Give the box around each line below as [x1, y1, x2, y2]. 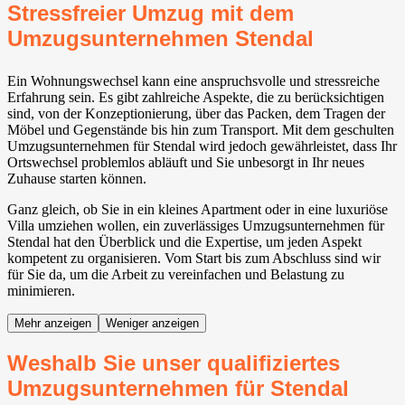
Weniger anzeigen [106, 316, 199, 331]
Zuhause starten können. [7, 171, 146, 187]
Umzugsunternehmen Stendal [7, 26, 314, 52]
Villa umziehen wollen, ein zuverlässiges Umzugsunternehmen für [7, 218, 384, 234]
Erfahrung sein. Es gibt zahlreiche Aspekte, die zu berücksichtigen [7, 89, 384, 106]
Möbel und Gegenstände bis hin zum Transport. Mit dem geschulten [7, 122, 394, 138]
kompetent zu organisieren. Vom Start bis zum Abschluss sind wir [7, 250, 381, 267]
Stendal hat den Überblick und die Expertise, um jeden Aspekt [7, 234, 362, 250]
